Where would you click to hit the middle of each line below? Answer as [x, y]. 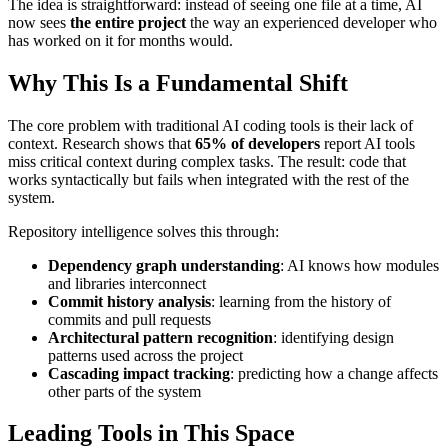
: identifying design [333, 337]
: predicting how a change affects [334, 373]
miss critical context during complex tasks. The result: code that [207, 161]
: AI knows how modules [359, 265]
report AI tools [367, 143]
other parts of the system [124, 391]
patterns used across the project [145, 355]
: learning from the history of [301, 301]
